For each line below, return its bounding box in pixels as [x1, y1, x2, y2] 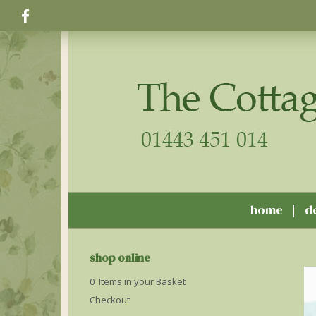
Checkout [90, 293, 130, 306]
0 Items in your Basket [90, 275, 186, 288]
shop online [90, 250, 150, 265]
